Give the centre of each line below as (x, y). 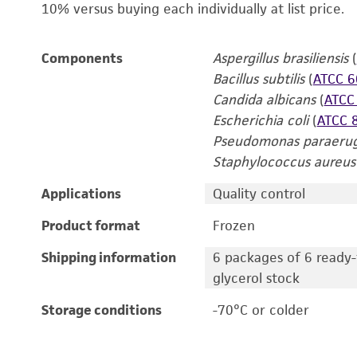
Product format (91, 226)
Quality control (259, 194)
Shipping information (109, 257)
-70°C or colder (261, 310)
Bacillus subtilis (258, 79)
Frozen (233, 226)
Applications (81, 194)
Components (82, 58)
